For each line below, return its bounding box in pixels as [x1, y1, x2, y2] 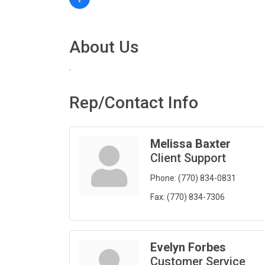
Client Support [150, 151, 226, 166]
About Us [69, 37, 139, 57]
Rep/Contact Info [69, 93, 198, 113]
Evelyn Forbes [150, 240, 226, 255]
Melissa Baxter [150, 137, 231, 151]
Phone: [150, 173, 176, 183]
